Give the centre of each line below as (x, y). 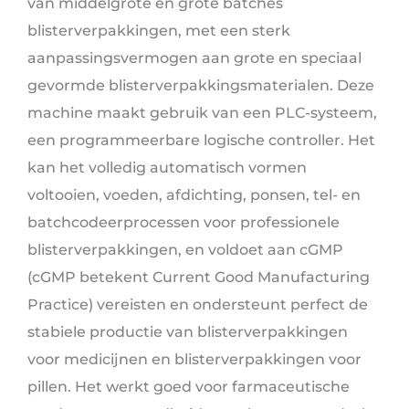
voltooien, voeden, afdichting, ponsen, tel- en (194, 195)
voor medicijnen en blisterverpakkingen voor (194, 360)
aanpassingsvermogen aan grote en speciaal (194, 58)
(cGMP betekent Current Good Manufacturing (199, 278)
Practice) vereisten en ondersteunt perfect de (198, 305)
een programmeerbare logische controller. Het (201, 141)
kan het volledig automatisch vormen (167, 168)
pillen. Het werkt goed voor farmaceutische (189, 387)
